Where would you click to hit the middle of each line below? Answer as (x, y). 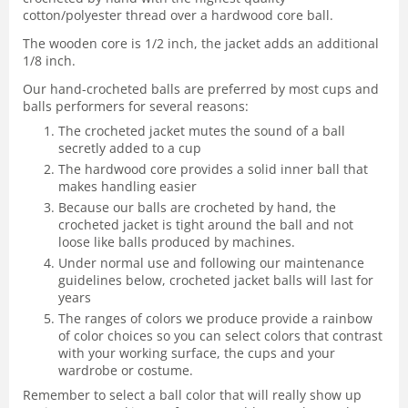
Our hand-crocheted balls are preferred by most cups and (201, 89)
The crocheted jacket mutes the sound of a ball (202, 131)
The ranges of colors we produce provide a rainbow (215, 319)
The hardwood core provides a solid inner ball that (213, 169)
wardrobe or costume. (126, 371)
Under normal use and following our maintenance (211, 263)
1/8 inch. (49, 61)
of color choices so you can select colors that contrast (220, 336)
